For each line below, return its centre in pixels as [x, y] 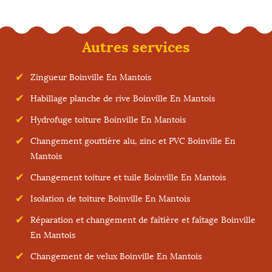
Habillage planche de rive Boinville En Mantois [123, 99]
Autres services [136, 47]
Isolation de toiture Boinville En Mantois [110, 199]
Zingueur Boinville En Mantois [91, 77]
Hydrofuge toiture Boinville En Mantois [108, 120]
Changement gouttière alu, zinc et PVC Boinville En [133, 141]
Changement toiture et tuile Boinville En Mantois [128, 178]
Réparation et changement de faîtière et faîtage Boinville [143, 220]
